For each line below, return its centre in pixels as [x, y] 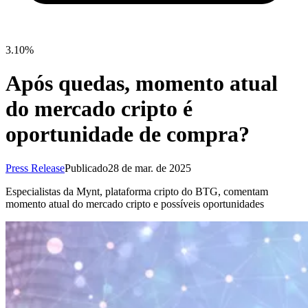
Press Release [35, 168]
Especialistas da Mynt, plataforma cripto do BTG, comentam [137, 191]
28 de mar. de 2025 [150, 168]
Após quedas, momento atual [142, 84]
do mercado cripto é [99, 109]
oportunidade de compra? [128, 134]
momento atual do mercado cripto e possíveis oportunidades [135, 203]
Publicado [86, 168]
